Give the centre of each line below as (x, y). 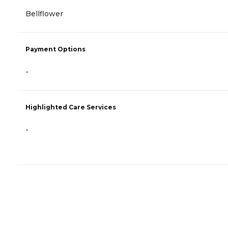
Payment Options (55, 49)
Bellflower (44, 14)
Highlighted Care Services (71, 107)
